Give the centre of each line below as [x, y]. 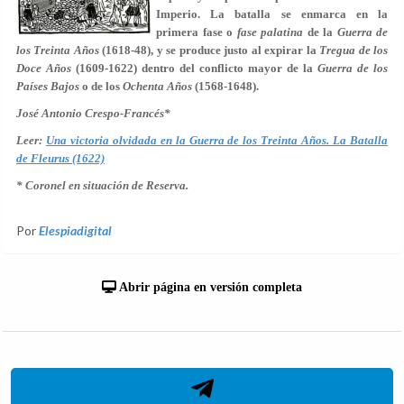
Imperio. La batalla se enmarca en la [272, 14]
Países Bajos [49, 86]
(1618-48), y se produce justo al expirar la [209, 50]
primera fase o [197, 32]
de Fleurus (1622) [60, 158]
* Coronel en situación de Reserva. [102, 185]
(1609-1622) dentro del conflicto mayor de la [197, 68]
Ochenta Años [159, 86]
